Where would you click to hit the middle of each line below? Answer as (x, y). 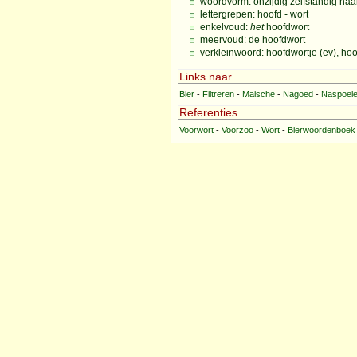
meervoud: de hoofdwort (253, 40)
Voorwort (196, 130)
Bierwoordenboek (322, 130)
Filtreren (218, 94)
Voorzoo (237, 130)
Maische (259, 94)
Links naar (206, 76)
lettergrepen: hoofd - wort (254, 14)
